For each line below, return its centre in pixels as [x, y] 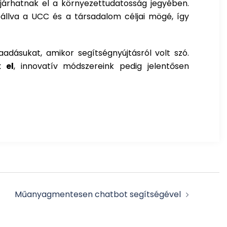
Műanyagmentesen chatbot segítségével [98, 194]
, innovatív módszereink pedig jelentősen [101, 66]
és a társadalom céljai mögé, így [119, 16]
